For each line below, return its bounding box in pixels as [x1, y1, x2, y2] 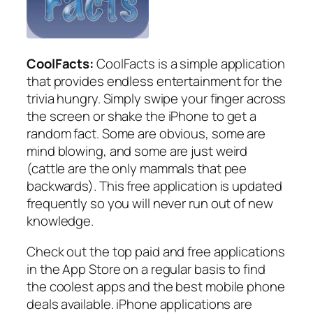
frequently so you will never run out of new [27, 194, 273, 213]
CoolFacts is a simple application [94, 54, 285, 73]
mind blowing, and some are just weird [27, 142, 248, 161]
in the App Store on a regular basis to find [27, 259, 265, 278]
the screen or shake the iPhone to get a [27, 107, 257, 126]
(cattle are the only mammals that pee [27, 159, 247, 178]
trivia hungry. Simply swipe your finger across [27, 89, 286, 108]
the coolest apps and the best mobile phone [27, 277, 285, 296]
